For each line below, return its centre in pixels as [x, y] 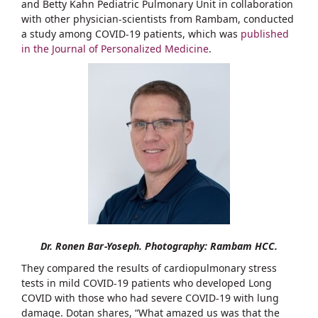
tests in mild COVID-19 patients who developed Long [147, 283]
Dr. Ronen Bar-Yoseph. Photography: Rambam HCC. [159, 246]
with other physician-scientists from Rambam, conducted [158, 18]
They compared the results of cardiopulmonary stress [149, 268]
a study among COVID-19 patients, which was [131, 33]
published [265, 33]
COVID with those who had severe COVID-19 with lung [150, 297]
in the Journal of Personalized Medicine [115, 48]
